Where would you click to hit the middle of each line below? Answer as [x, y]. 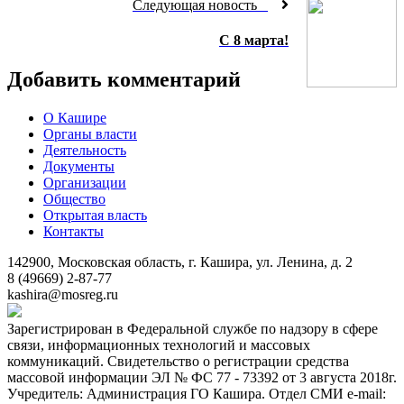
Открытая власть [95, 215]
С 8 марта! [254, 40]
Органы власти [90, 133]
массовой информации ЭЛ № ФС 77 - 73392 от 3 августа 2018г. [202, 377]
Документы [79, 166]
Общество [74, 198]
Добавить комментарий [124, 80]
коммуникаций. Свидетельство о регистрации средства [178, 361]
